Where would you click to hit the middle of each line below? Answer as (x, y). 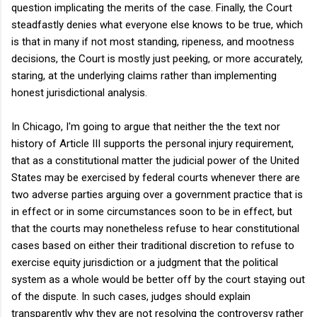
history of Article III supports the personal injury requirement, (152, 143)
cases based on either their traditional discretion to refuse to (153, 245)
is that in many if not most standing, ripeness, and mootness (153, 41)
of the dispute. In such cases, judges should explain (131, 296)
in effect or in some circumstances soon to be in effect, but (152, 211)
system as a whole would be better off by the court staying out (158, 279)
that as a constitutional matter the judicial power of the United (155, 160)
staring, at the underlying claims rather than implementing (144, 75)
